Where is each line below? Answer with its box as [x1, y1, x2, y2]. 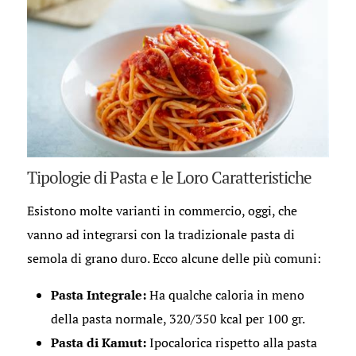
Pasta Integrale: [50, 285, 146, 304]
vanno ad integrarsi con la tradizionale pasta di [26, 225, 295, 243]
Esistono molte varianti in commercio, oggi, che [26, 201, 297, 219]
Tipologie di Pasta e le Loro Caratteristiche [26, 165, 311, 188]
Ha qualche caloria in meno [145, 285, 304, 304]
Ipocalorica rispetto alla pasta [145, 333, 317, 351]
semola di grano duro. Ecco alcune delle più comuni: [26, 249, 321, 267]
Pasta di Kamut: [50, 333, 146, 351]
